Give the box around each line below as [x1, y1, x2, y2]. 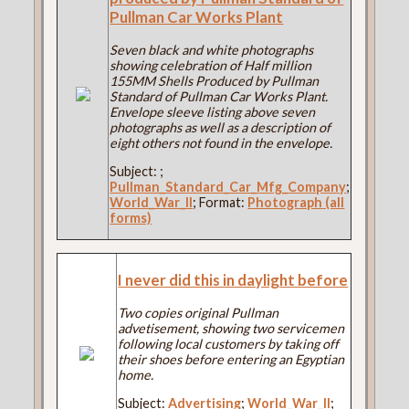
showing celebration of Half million [110, 57, 312, 73]
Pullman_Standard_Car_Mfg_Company [110, 178, 347, 194]
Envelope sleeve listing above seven [110, 103, 316, 120]
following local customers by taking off [118, 335, 340, 351]
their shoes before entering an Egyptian [118, 351, 345, 367]
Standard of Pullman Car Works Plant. [110, 88, 329, 104]
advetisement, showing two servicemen [118, 320, 345, 336]
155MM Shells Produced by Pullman [110, 72, 320, 89]
